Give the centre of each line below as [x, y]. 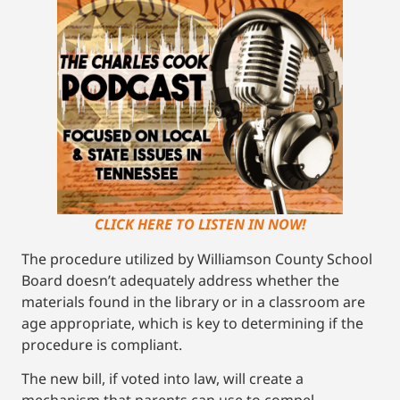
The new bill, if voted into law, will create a [162, 378]
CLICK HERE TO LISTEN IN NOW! [200, 224]
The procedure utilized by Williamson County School [197, 258]
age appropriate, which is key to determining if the [192, 323]
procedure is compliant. [105, 344]
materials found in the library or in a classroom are [193, 301]
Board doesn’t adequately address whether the [180, 280]
